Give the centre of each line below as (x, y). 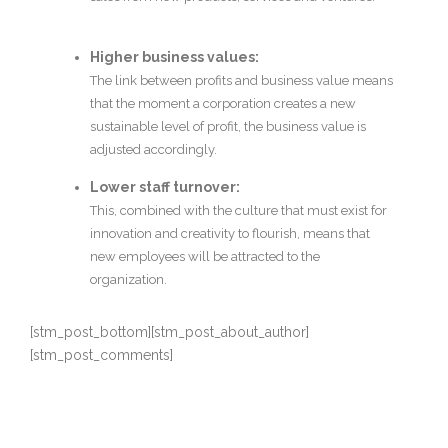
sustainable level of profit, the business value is (228, 127)
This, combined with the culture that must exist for (238, 211)
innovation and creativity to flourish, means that (230, 234)
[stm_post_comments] (101, 355)
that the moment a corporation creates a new (223, 104)
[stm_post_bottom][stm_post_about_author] (169, 332)
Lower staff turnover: (165, 187)
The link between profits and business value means (241, 81)
